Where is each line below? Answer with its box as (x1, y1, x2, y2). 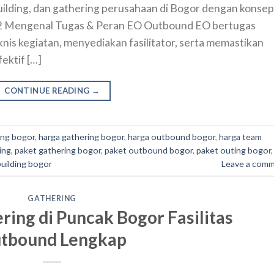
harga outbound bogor (128, 131, 215, 142)
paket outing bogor (196, 144, 271, 155)
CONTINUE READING (4, 85, 92, 95)
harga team (219, 131, 262, 142)
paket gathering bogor (15, 144, 101, 155)
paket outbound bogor (105, 144, 193, 155)
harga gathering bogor (39, 131, 124, 142)
